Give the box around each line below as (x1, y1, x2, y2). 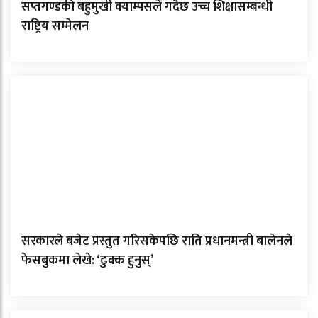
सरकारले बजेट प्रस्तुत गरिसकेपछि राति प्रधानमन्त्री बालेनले (21, 230, 292, 252)
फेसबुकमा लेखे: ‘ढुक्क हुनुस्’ (21, 249, 153, 271)
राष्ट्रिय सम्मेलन (21, 15, 89, 37)
